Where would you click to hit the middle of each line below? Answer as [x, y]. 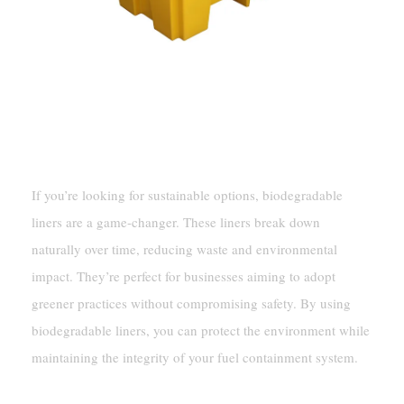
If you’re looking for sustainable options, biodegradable [187, 195]
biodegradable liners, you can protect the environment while [200, 331]
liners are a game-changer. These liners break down [175, 222]
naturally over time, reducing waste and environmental [184, 249]
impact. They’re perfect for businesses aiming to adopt [183, 276]
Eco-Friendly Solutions [111, 107]
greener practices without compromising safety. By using [191, 303]
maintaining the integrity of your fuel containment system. [194, 358]
